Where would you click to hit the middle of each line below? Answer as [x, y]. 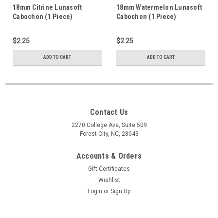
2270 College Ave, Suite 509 [109, 125]
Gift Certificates [109, 169]
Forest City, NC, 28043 [109, 134]
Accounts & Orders [109, 156]
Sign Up [121, 191]
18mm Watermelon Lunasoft [159, 7]
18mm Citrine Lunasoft [47, 7]
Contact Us [109, 112]
